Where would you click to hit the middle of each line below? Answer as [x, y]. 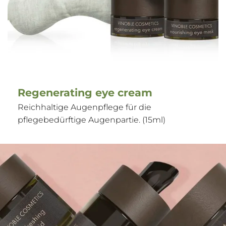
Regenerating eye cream [85, 93]
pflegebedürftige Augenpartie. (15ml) [92, 120]
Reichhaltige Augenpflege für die [84, 107]
